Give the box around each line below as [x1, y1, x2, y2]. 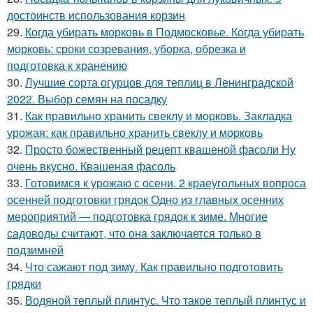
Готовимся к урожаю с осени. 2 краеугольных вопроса [25, 175, 306, 191]
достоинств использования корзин [7, 7, 185, 23]
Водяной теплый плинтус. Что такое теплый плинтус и [25, 292, 306, 308]
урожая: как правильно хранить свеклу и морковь [7, 124, 263, 140]
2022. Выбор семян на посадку [7, 91, 167, 107]
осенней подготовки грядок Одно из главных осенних [7, 191, 284, 208]
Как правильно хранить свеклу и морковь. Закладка [25, 108, 292, 124]
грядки [7, 275, 41, 291]
